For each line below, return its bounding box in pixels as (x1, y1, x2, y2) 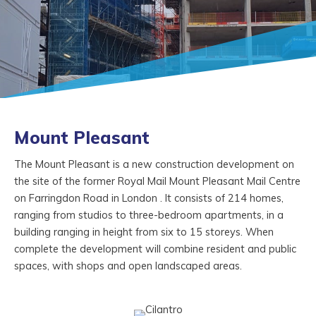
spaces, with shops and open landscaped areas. (14, 258, 242, 272)
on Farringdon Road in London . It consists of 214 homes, (14, 190, 284, 205)
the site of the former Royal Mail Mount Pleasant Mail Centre (14, 174, 300, 188)
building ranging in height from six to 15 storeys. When (14, 224, 274, 238)
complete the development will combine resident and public (14, 241, 296, 255)
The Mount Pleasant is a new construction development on (14, 157, 294, 171)
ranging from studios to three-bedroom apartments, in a (14, 207, 284, 221)
